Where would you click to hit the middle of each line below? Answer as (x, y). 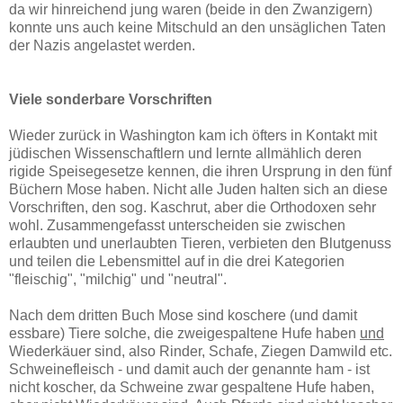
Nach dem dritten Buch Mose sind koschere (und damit (183, 315)
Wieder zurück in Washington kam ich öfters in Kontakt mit (193, 135)
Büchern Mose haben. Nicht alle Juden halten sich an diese (198, 189)
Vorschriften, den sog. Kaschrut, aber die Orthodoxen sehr (193, 207)
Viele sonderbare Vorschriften (111, 99)
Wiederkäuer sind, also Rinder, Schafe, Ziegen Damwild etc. (201, 351)
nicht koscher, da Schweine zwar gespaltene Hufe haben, (192, 387)
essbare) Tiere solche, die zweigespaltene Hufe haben (184, 333)
